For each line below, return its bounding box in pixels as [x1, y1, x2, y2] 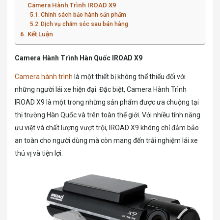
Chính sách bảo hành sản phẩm [41, 11, 127, 18]
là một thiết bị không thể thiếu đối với [73, 72, 186, 81]
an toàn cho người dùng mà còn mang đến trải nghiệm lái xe [15, 136, 198, 144]
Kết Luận [27, 30, 53, 38]
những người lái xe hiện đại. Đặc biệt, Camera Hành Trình [15, 85, 187, 93]
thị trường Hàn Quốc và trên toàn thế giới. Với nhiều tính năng [15, 110, 200, 119]
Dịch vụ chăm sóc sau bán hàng [41, 20, 129, 27]
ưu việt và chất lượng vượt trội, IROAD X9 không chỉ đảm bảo [15, 123, 199, 132]
